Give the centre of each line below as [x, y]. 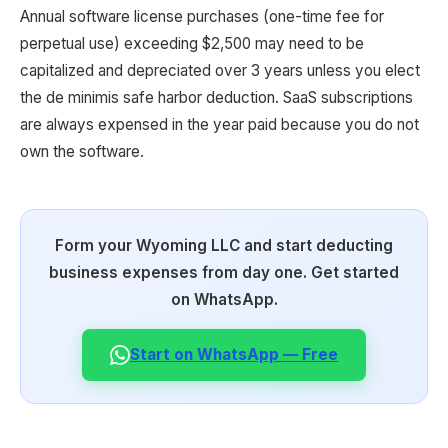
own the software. [82, 151]
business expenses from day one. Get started [224, 272]
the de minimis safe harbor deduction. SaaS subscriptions [216, 97]
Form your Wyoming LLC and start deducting [224, 245]
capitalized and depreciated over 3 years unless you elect [220, 70]
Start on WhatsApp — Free [234, 354]
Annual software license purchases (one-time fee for [202, 16]
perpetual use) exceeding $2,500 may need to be [192, 43]
